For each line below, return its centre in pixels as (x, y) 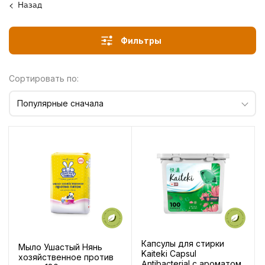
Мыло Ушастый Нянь (60, 247)
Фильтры (141, 40)
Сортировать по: (44, 78)
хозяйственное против (66, 257)
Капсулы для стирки (183, 244)
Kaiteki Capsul (169, 254)
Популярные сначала (60, 103)
